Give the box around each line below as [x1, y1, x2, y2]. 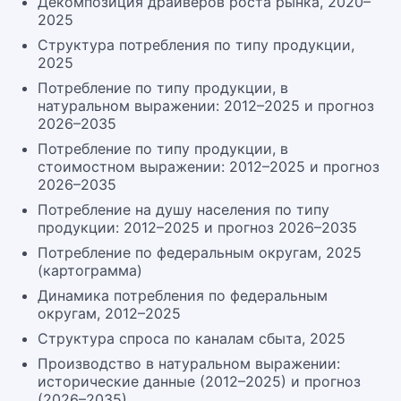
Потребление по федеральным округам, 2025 [38, 243, 362, 261]
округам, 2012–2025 [38, 304, 181, 322]
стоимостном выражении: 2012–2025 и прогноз [38, 158, 380, 175]
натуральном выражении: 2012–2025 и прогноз [38, 97, 374, 115]
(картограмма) [38, 261, 142, 279]
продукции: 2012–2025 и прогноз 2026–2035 [38, 218, 357, 236]
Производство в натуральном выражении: [38, 354, 340, 372]
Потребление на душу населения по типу [38, 200, 329, 218]
